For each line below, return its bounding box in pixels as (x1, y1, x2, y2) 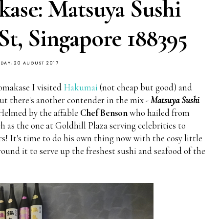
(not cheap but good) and (98, 81, 192, 93)
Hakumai (64, 81, 98, 93)
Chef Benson (80, 107, 128, 118)
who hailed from (128, 107, 190, 118)
